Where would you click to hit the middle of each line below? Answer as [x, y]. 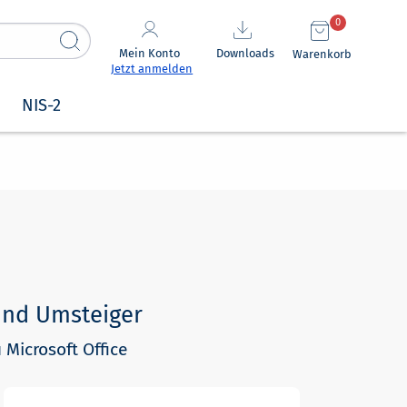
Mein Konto [150, 53]
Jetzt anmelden [152, 68]
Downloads [245, 54]
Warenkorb [323, 54]
